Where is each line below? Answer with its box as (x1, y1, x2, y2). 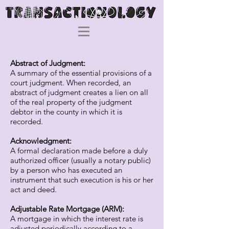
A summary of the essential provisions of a (10, 68, 152, 78)
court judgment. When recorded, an (10, 78, 131, 87)
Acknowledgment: (10, 136, 72, 146)
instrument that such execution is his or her (10, 175, 153, 185)
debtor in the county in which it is (10, 107, 122, 117)
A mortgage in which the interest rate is (10, 214, 143, 223)
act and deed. (10, 185, 57, 194)
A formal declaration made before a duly (10, 146, 148, 155)
